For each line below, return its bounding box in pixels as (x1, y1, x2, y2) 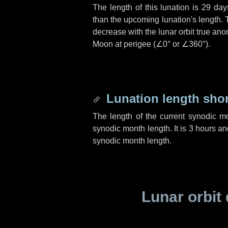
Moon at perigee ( (93, 40, 156, 48)
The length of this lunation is (93, 3, 202, 12)
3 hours (188, 124, 216, 133)
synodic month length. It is (93, 124, 189, 133)
